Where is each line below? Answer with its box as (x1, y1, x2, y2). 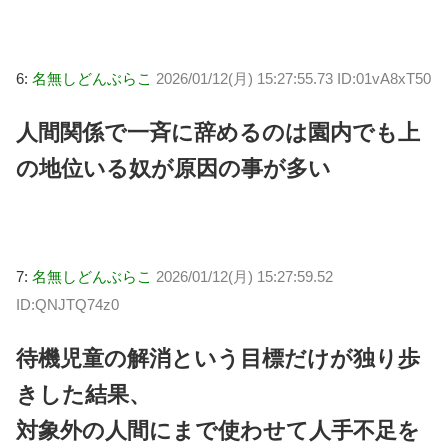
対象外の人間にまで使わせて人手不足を (16, 418, 420, 444)
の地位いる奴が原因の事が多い (16, 156, 331, 182)
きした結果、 (16, 382, 151, 408)
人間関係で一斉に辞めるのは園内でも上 (16, 120, 420, 146)
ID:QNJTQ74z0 (16, 295, 119, 313)
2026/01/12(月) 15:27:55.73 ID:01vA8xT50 (156, 70, 431, 88)
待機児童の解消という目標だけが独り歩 (16, 346, 420, 372)
